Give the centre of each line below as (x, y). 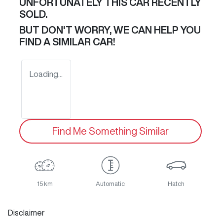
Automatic (110, 184)
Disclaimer (26, 213)
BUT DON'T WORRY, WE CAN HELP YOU (110, 30)
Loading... (46, 74)
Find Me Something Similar (110, 131)
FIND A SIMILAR (56, 42)
